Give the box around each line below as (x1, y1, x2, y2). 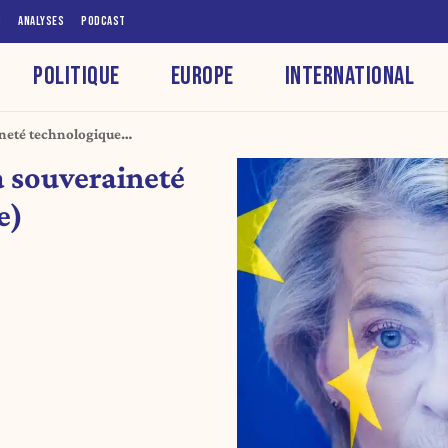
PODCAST (81, 13, 126, 29)
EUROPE (170, 60, 234, 92)
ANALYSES (18, 13, 64, 29)
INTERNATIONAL (284, 60, 415, 92)
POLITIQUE (33, 60, 120, 92)
